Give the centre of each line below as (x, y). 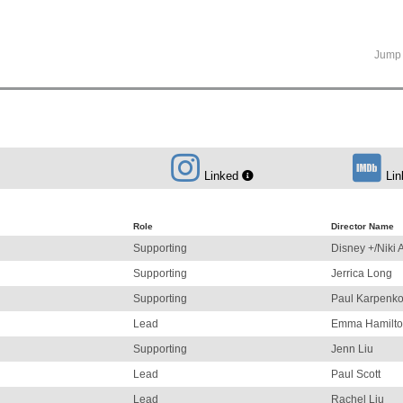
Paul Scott (356, 374)
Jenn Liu (352, 349)
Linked (223, 176)
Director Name (363, 226)
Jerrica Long (362, 273)
